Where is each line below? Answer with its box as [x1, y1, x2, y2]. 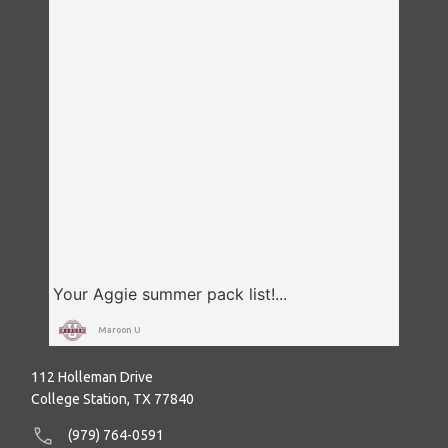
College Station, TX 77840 [30, 390, 194, 407]
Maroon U [98, 324, 141, 335]
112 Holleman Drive [30, 368, 153, 385]
